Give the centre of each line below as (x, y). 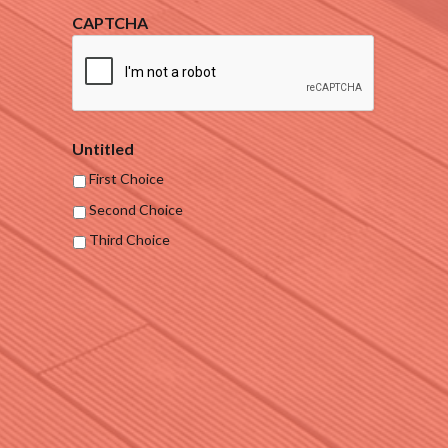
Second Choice (136, 209)
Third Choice (129, 240)
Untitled (103, 148)
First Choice (126, 179)
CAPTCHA (110, 22)
